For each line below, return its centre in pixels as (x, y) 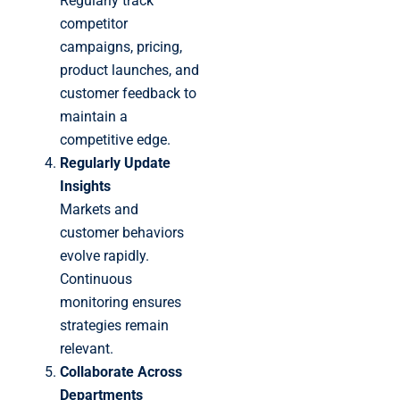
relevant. (87, 348)
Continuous (96, 279)
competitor (94, 23)
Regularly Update (115, 162)
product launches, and (129, 70)
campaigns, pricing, (121, 46)
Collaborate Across (121, 371)
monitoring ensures (121, 302)
